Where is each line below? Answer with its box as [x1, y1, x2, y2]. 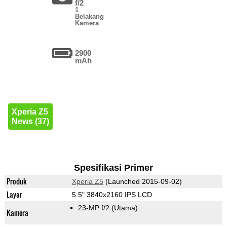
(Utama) [111, 204, 138, 212]
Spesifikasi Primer [73, 163, 153, 173]
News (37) [11, 117, 49, 126]
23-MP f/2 [78, 204, 111, 212]
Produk [6, 176, 27, 187]
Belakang [75, 13, 104, 21]
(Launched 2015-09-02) [103, 177, 182, 186]
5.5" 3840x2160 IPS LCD [71, 191, 152, 199]
